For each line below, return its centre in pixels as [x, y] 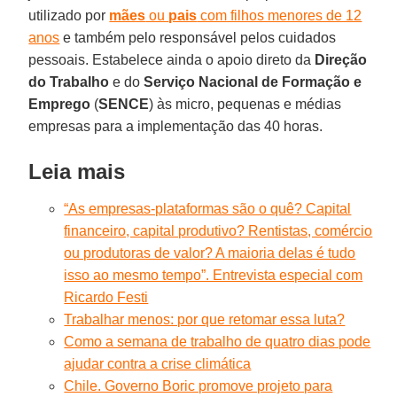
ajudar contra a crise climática [158, 363]
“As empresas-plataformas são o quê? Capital [208, 208]
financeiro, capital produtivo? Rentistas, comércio [218, 230]
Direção [341, 59]
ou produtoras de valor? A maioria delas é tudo [210, 253]
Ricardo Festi [106, 297]
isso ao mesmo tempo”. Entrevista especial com [214, 275]
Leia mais [77, 171]
